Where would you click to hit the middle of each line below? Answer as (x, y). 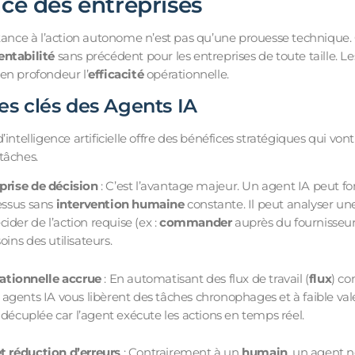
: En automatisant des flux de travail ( (205, 278)
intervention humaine (120, 204)
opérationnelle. (186, 74)
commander (195, 223)
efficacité (116, 74)
